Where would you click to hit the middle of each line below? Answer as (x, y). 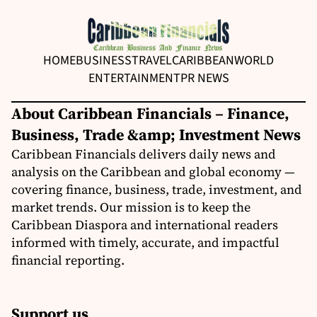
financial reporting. (68, 260)
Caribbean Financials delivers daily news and (144, 154)
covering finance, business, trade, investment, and (157, 190)
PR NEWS (204, 79)
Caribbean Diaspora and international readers (145, 225)
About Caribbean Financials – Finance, (150, 114)
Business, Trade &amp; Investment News (156, 135)
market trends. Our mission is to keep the (131, 207)
